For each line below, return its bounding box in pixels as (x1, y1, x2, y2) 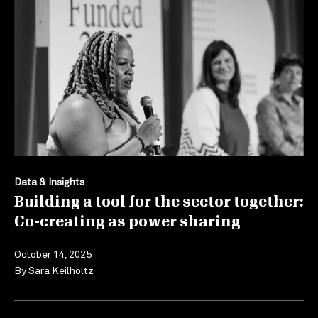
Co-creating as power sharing (14, 215, 241, 230)
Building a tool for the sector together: (14, 195, 304, 210)
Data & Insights (14, 175, 84, 188)
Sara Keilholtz (28, 264, 94, 277)
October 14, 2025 (14, 248, 92, 261)
